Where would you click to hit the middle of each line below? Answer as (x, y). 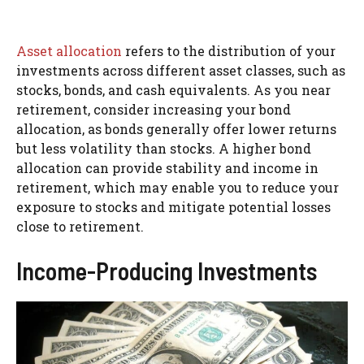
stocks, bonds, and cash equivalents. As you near (173, 89)
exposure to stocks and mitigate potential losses (173, 206)
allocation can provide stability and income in (167, 167)
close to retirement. (80, 226)
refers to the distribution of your (229, 50)
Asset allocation (69, 50)
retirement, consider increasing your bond (154, 109)
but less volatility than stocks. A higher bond (164, 148)
